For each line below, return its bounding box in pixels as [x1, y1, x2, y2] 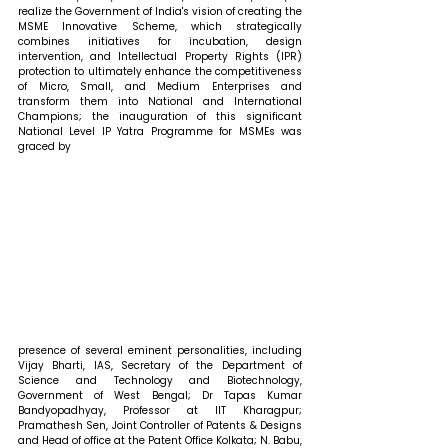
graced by [18, 138, 71, 154]
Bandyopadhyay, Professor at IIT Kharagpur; [18, 403, 302, 419]
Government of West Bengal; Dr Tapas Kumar [18, 388, 302, 404]
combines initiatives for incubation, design [18, 33, 302, 49]
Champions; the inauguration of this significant [18, 108, 302, 124]
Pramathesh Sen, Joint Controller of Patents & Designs [18, 418, 302, 434]
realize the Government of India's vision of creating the [18, 3, 302, 19]
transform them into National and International [18, 93, 302, 109]
